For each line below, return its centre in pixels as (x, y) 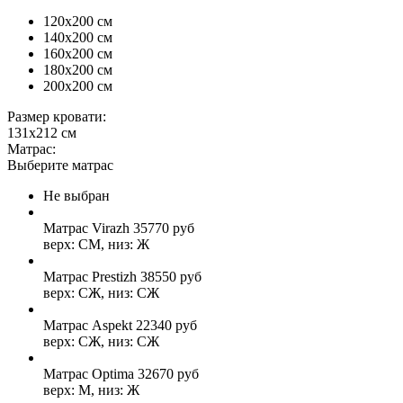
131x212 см (42, 132)
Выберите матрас (60, 165)
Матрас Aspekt (88, 325)
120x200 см (78, 21)
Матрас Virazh (86, 228)
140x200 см (78, 37)
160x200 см (78, 53)
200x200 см (78, 85)
